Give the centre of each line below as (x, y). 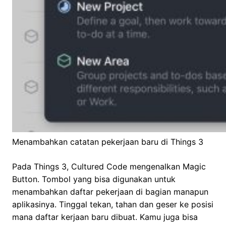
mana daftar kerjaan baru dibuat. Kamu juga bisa (105, 217)
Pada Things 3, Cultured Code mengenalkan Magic (109, 167)
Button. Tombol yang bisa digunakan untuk (94, 179)
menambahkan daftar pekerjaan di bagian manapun (110, 192)
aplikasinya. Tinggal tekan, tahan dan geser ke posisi (113, 205)
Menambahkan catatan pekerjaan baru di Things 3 (108, 142)
